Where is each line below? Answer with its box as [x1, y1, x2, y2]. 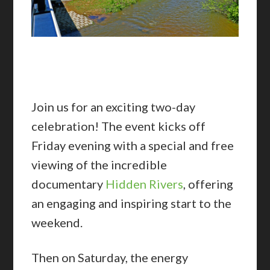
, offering [183, 177, 234, 192]
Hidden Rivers [105, 177, 184, 192]
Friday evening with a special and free [31, 138, 234, 153]
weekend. [31, 215, 83, 230]
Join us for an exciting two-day [31, 99, 196, 115]
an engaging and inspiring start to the [31, 196, 232, 211]
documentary [31, 177, 106, 192]
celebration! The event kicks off [31, 119, 206, 134]
